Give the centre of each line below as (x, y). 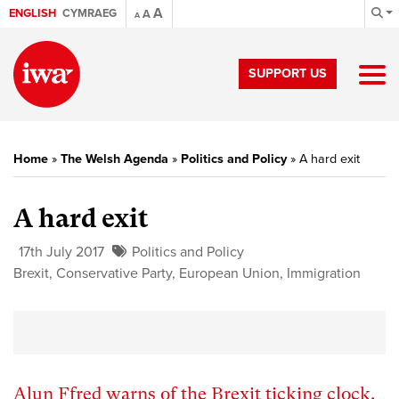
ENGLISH (33, 13)
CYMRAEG (90, 13)
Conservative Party (114, 273)
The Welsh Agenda (114, 159)
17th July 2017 (61, 252)
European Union (229, 273)
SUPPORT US (288, 73)
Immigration (324, 273)
